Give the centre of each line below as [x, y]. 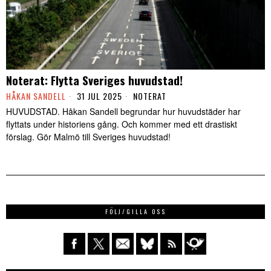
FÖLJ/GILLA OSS [135, 212]
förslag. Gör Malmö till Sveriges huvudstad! [88, 137]
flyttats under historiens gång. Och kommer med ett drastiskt [122, 124]
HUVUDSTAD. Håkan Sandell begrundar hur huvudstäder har [123, 112]
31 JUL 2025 [98, 96]
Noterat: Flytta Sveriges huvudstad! [94, 80]
